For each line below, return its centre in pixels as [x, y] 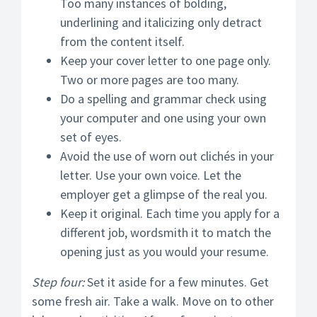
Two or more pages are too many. [150, 80]
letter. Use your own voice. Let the [151, 175]
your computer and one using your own [163, 118]
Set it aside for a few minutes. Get [177, 282]
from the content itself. [122, 41]
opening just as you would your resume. [165, 252]
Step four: [58, 282]
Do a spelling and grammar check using [163, 99]
